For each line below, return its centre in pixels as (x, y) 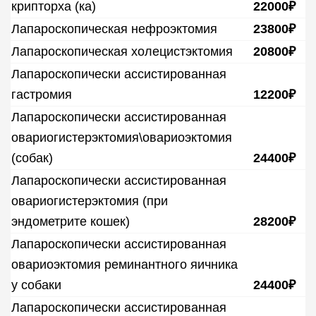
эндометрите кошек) (71, 221)
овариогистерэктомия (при (90, 201)
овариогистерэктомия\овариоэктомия (122, 138)
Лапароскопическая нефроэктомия (114, 29)
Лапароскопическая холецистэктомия (122, 51)
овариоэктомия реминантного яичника (124, 265)
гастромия (42, 95)
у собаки (36, 285)
